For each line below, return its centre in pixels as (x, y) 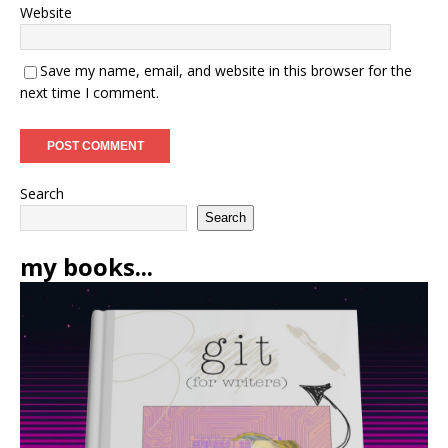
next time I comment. (89, 92)
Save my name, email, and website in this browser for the (226, 70)
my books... (86, 266)
